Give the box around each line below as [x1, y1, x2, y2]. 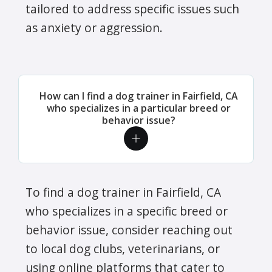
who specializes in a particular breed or [46, 101, 231, 115]
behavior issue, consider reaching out [25, 221, 233, 238]
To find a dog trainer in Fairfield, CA [25, 183, 221, 200]
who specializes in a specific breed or [25, 202, 228, 219]
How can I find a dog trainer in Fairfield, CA [39, 89, 238, 103]
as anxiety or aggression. [25, 19, 163, 36]
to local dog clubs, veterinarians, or [25, 240, 220, 257]
